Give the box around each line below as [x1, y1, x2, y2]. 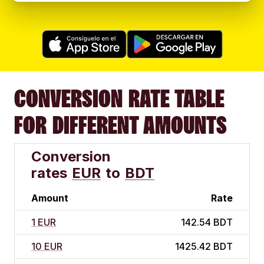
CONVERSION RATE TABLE [14, 85, 225, 112]
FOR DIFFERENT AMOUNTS [14, 112, 227, 138]
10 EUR [31, 240, 62, 253]
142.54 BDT [181, 216, 233, 229]
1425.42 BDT [175, 240, 233, 253]
